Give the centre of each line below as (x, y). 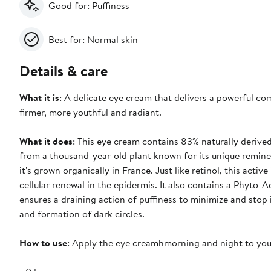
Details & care (64, 71)
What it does (46, 141)
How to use (43, 243)
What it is (39, 98)
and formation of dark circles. (82, 214)
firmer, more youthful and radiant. (92, 112)
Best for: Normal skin (93, 40)
